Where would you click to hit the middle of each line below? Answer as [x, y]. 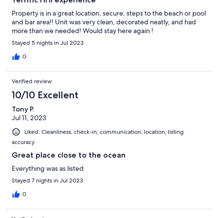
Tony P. [23, 109]
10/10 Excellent [45, 95]
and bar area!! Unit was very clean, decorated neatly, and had [104, 22]
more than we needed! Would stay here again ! [82, 31]
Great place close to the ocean [69, 155]
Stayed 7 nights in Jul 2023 [47, 181]
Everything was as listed [48, 169]
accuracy [23, 142]
